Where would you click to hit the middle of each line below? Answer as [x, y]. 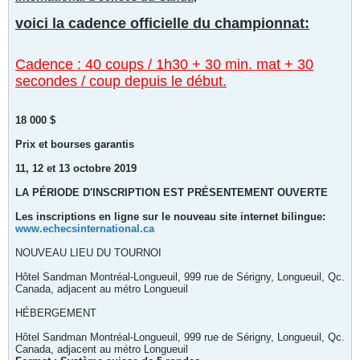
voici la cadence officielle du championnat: [162, 23]
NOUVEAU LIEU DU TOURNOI [88, 253]
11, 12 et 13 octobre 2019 [76, 168]
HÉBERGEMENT [56, 313]
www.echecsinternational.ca [85, 229]
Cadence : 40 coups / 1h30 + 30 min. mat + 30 [164, 64]
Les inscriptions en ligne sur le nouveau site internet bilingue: [170, 217]
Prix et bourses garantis [75, 144]
